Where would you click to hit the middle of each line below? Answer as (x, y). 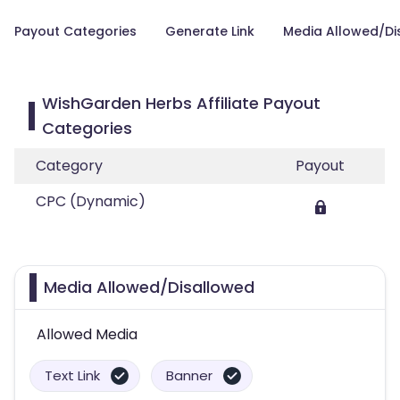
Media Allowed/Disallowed (149, 287)
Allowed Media (87, 334)
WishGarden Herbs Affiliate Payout (182, 103)
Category (69, 166)
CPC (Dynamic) (91, 201)
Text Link (72, 375)
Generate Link (210, 31)
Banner (189, 375)
